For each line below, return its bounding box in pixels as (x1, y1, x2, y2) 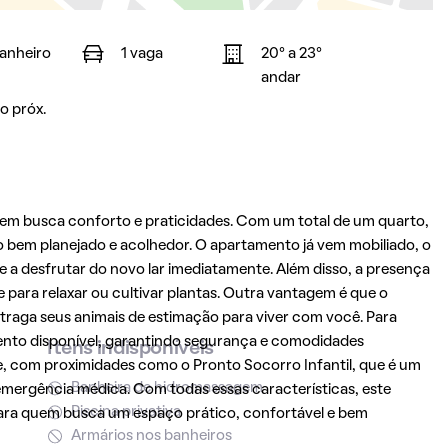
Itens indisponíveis (46, 340, 214, 358)
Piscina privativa (70, 405, 181, 419)
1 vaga (120, 47, 163, 61)
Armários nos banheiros (70, 429, 232, 443)
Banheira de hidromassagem (70, 381, 263, 395)
